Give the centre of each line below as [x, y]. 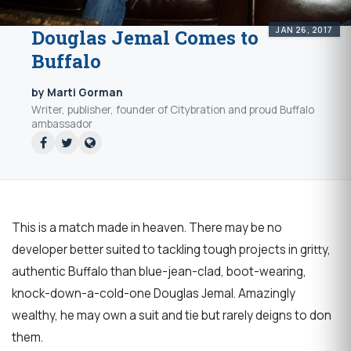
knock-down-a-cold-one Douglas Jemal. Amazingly [154, 293]
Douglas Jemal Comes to [145, 38]
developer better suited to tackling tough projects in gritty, [171, 249]
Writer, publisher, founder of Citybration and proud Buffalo [173, 109]
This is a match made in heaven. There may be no [147, 227]
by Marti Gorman [77, 93]
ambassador [62, 123]
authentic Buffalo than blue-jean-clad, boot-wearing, [159, 271]
